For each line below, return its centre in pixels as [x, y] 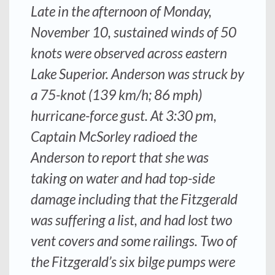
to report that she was [147, 157]
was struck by [205, 74]
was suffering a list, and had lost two [131, 220]
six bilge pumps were [176, 261]
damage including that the [106, 199]
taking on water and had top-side [123, 178]
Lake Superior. [71, 74]
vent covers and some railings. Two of [134, 241]
